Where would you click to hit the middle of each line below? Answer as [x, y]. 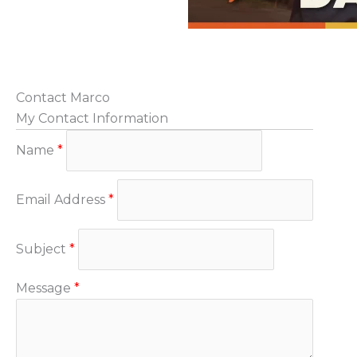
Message [43, 288]
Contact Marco [63, 97]
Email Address [61, 199]
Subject [41, 249]
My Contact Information [92, 118]
